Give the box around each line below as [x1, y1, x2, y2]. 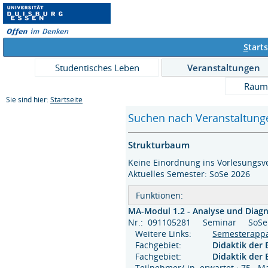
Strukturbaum [128, 138, 190, 151]
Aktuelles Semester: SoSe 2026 [128, 167, 251, 179]
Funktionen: [136, 189, 184, 201]
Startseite [50, 95, 83, 104]
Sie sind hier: [6, 95, 50, 104]
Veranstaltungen [187, 62, 260, 74]
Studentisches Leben [54, 62, 139, 74]
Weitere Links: [128, 227, 192, 239]
